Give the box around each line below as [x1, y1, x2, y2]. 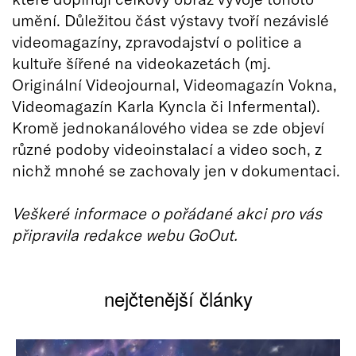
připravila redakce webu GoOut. [12, 224, 238, 244]
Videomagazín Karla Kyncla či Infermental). [12, 95, 320, 115]
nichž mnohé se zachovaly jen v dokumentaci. [12, 160, 340, 180]
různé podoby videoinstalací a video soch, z [12, 138, 322, 158]
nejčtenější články [103, 284, 253, 312]
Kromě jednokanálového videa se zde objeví [12, 117, 324, 137]
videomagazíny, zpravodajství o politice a [12, 31, 302, 51]
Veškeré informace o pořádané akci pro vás [12, 203, 322, 222]
